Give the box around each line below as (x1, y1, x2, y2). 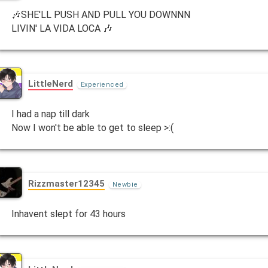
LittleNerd (28, 78, 74, 90)
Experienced (81, 81, 124, 89)
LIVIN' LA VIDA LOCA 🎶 (11, 22, 113, 34)
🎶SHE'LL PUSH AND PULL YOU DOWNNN (11, 8, 191, 20)
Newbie (112, 180, 138, 188)
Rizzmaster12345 (28, 178, 105, 189)
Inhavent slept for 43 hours (11, 208, 126, 220)
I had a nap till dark (11, 108, 90, 120)
